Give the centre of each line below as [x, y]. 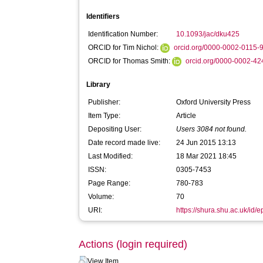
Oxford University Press [214, 102]
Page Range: [109, 183]
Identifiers [103, 16]
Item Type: [104, 116]
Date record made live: [124, 143]
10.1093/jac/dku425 [208, 34]
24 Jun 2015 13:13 [206, 143]
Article [186, 116]
